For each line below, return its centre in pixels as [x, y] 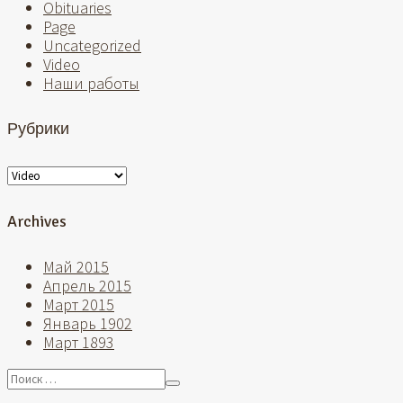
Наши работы [91, 83]
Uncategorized [92, 45]
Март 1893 [79, 343]
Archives [37, 222]
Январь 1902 [88, 324]
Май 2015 [76, 267]
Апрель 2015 [87, 286]
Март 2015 [79, 305]
